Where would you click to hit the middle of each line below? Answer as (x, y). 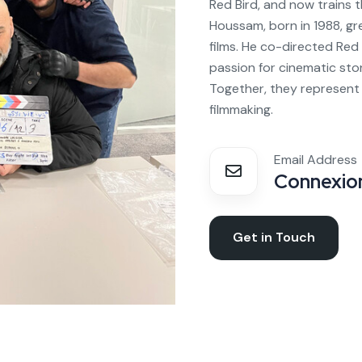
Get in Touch (274, 237)
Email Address (316, 159)
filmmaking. (241, 109)
